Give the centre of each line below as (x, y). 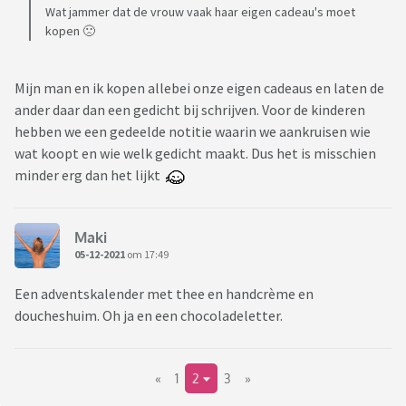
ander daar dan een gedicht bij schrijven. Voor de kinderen (190, 110)
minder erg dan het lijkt (90, 175)
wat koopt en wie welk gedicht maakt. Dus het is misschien (195, 154)
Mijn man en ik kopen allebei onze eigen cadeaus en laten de (199, 88)
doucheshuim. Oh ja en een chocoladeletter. (150, 316)
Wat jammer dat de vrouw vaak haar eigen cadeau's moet (200, 12)
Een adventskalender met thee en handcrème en (164, 294)
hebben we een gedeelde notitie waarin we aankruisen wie (193, 132)
